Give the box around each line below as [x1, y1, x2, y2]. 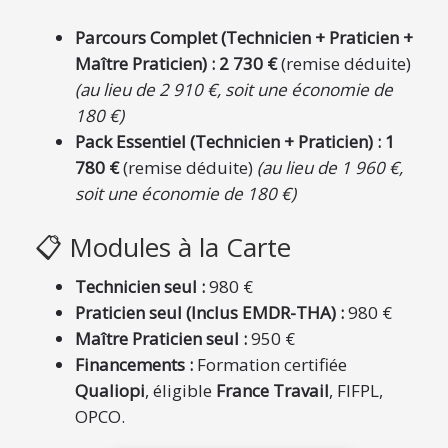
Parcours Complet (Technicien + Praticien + [75, 26, 413, 49]
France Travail [216, 379, 329, 402]
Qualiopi [75, 379, 145, 402]
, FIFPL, [329, 379, 383, 402]
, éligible [145, 379, 216, 402]
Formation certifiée [193, 353, 347, 376]
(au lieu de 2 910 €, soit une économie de [75, 78, 393, 101]
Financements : [75, 353, 193, 376]
